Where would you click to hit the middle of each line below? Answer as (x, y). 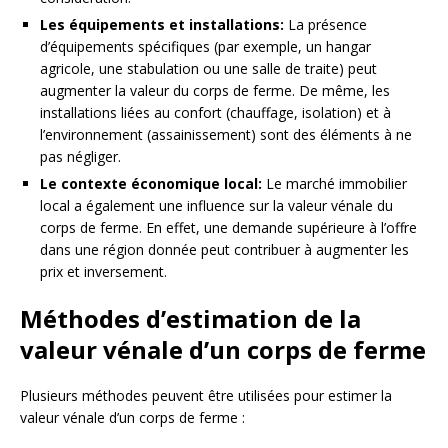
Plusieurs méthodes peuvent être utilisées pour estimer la (206, 396)
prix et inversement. (103, 272)
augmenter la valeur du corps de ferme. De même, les (215, 91)
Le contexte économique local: (151, 184)
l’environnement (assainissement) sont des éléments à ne (226, 135)
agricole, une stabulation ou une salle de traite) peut (208, 69)
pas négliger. (80, 157)
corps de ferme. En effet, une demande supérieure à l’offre (228, 228)
